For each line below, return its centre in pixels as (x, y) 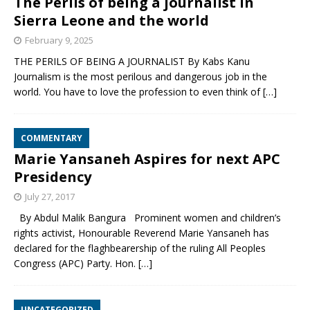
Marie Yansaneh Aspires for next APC (147, 159)
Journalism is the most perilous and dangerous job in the (140, 77)
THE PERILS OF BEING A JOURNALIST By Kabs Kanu (132, 62)
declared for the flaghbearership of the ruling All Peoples (140, 248)
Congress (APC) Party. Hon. (76, 264)
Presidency (53, 177)
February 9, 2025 (59, 40)
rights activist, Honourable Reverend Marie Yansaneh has (142, 233)
